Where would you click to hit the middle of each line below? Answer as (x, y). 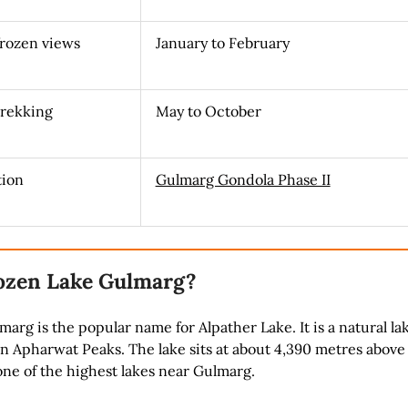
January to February (222, 42)
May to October (208, 111)
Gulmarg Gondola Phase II (243, 179)
